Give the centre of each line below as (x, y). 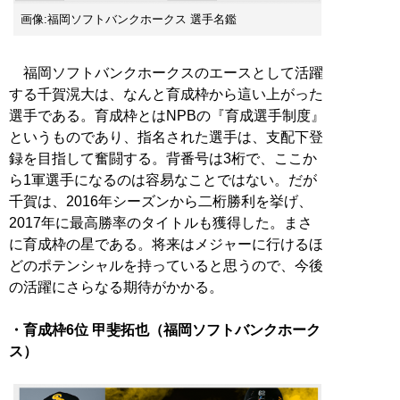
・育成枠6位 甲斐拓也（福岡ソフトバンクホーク (165, 330)
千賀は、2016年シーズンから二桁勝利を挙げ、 (161, 202)
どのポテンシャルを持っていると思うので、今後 (166, 266)
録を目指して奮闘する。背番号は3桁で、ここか (163, 159)
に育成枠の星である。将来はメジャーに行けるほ (166, 245)
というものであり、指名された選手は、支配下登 (166, 137)
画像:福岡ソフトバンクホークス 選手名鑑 (129, 20)
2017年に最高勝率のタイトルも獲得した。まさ (161, 223)
